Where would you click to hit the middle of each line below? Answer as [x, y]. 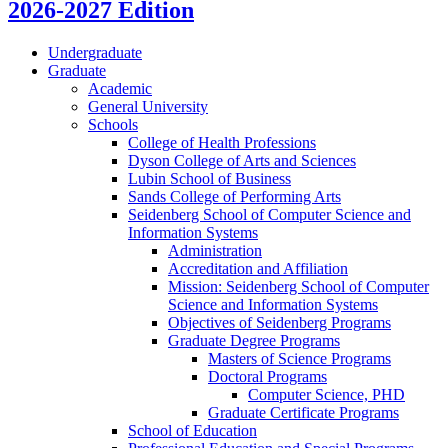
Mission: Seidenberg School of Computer [298, 287]
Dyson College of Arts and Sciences [242, 161]
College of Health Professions [222, 143]
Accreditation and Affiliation [258, 269]
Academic [120, 89]
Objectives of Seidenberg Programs [279, 323]
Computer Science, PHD [326, 395]
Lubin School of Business [209, 179]
